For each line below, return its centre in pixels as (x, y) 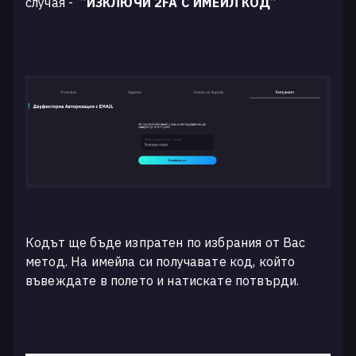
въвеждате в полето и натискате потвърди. (164, 280)
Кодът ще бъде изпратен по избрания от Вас (166, 242)
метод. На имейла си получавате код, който (161, 261)
